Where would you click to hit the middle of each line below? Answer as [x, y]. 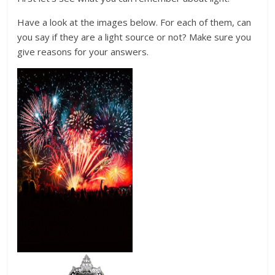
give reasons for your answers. [83, 52]
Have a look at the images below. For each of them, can [134, 22]
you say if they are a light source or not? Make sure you [134, 37]
